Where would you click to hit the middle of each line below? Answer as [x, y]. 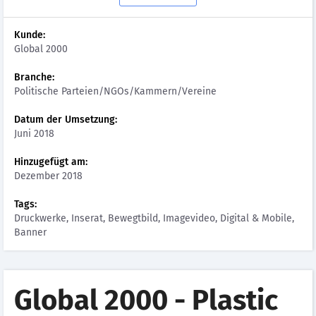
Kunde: [30, 35]
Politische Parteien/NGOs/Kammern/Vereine [115, 91]
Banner [30, 232]
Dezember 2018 [48, 176]
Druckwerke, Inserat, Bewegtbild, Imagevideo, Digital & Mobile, [154, 218]
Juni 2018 [34, 134]
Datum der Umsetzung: [66, 120]
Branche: [34, 77]
